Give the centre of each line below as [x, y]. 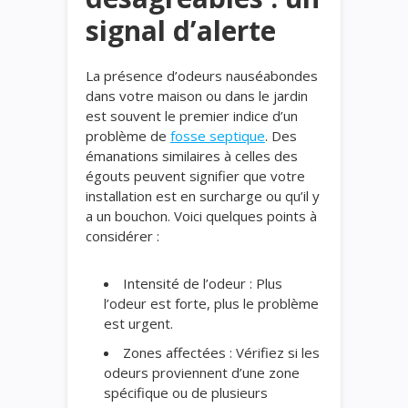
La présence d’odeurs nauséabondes [202, 75]
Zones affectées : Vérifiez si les [221, 352]
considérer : [122, 235]
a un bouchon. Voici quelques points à [201, 215]
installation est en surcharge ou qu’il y [203, 195]
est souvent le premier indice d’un [192, 115]
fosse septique [218, 135]
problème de [128, 135]
